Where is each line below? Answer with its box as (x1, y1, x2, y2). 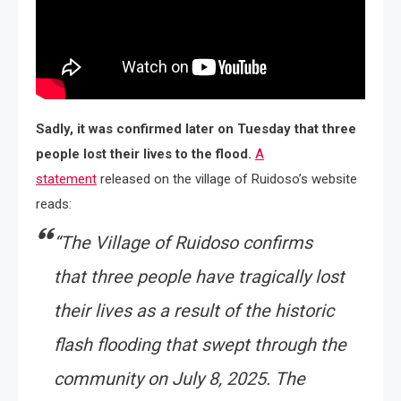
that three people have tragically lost (54, 266, 345, 288)
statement (36, 171, 97, 188)
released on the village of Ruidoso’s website (97, 171, 357, 188)
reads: (36, 196, 72, 213)
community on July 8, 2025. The (54, 368, 305, 390)
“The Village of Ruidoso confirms (54, 232, 312, 254)
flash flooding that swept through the (54, 334, 346, 356)
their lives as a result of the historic (54, 300, 334, 322)
